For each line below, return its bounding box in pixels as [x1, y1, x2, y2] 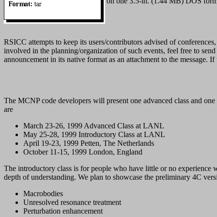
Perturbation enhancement [23, 207, 103, 216]
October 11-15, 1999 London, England [23, 148, 142, 156]
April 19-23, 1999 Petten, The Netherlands [23, 139, 154, 148]
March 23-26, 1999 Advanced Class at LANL [23, 122, 164, 130]
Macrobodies [23, 189, 63, 198]
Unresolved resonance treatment [23, 198, 121, 207]
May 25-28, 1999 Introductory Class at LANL [23, 130, 165, 139]
